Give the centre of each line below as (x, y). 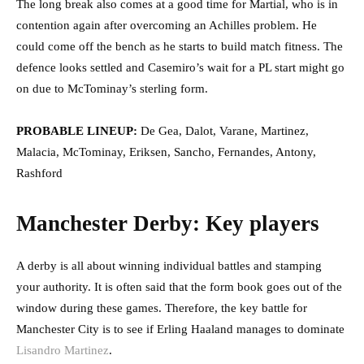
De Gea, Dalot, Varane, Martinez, (225, 131)
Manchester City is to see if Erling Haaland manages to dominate (180, 329)
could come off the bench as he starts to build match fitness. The (180, 47)
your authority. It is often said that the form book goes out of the (179, 287)
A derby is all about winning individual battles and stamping (169, 266)
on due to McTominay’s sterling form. (112, 89)
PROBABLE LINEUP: (78, 131)
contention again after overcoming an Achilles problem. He (167, 26)
